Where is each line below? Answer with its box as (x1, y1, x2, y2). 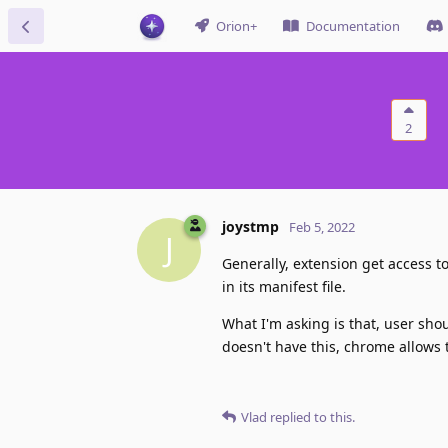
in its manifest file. (222, 276, 346, 296)
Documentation (306, 17, 400, 35)
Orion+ (216, 17, 257, 35)
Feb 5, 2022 (289, 217, 355, 236)
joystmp (222, 216, 279, 236)
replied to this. (267, 407, 355, 426)
